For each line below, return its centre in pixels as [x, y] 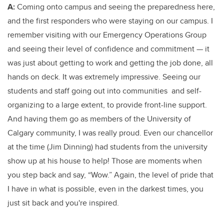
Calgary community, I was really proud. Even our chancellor [110, 133]
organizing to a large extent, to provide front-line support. [107, 105]
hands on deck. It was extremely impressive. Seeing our [104, 77]
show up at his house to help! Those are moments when [105, 161]
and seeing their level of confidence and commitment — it [108, 49]
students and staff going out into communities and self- [104, 91]
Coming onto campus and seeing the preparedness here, [115, 7]
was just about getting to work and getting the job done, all [110, 63]
